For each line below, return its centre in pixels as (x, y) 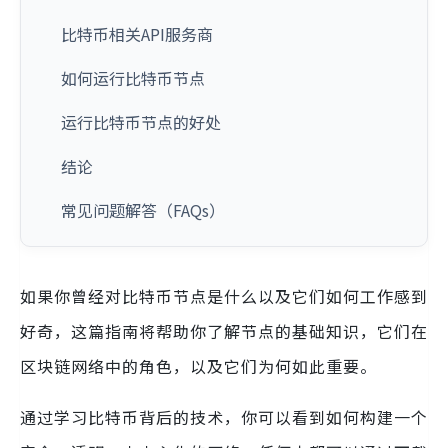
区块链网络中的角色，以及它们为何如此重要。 (198, 366)
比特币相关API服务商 (137, 34)
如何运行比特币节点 (133, 78)
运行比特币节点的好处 (141, 122)
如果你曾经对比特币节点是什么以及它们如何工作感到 (224, 296)
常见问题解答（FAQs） (143, 210)
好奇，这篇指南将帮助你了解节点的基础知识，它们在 (224, 331)
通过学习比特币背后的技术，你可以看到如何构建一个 (224, 417)
